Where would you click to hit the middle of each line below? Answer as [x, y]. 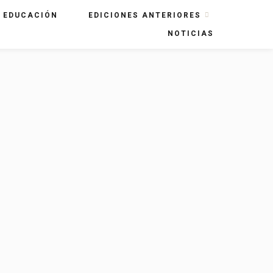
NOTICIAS [190, 34]
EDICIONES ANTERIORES [144, 15]
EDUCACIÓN [30, 15]
